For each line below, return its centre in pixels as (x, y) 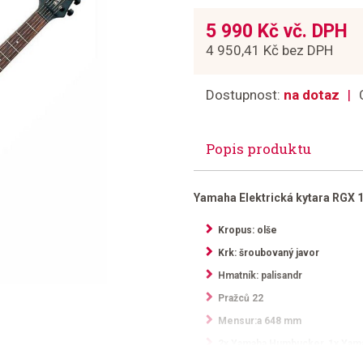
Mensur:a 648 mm (260, 321)
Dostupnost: (245, 95)
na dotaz (312, 95)
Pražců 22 (241, 298)
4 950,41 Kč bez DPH (269, 50)
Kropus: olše (248, 230)
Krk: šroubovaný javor (269, 253)
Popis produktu (258, 149)
